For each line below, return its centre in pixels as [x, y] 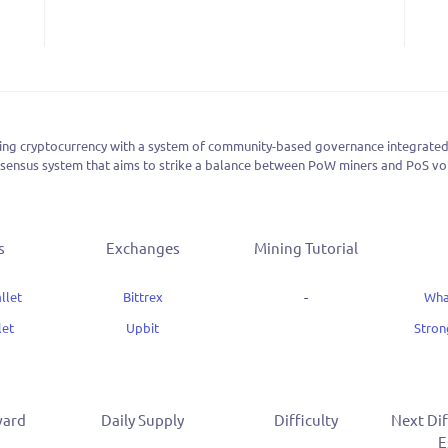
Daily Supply [142, 420]
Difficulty [305, 420]
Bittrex [142, 297]
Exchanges [142, 248]
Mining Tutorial [305, 248]
